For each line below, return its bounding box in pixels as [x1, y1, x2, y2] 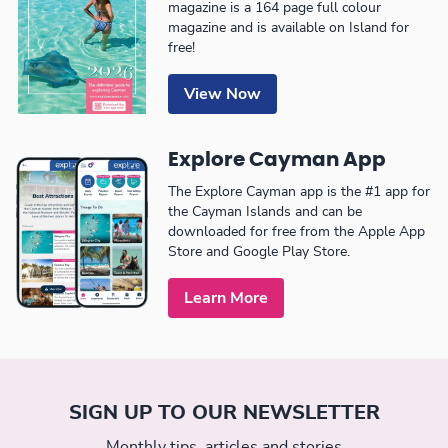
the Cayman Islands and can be [168, 205, 362, 220]
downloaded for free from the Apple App [168, 225, 425, 240]
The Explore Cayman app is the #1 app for [168, 185, 430, 200]
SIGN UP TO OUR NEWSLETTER [68, 403, 380, 424]
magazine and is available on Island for [168, 21, 409, 36]
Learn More [184, 290, 268, 307]
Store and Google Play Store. [168, 245, 350, 260]
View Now [184, 86, 261, 103]
